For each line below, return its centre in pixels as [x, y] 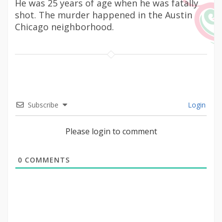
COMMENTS [46, 160]
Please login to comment [111, 131]
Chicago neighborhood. [64, 27]
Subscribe [43, 105]
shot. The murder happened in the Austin [104, 15]
